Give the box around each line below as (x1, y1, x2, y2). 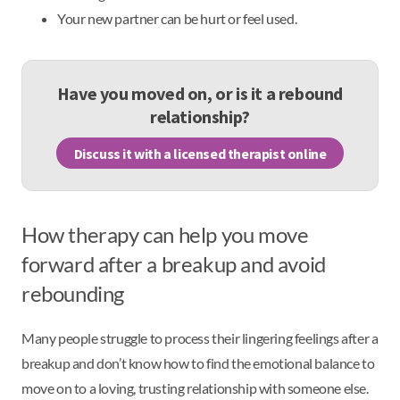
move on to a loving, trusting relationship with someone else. (21, 379, 369, 396)
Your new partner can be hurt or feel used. (57, 10, 302, 27)
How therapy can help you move (21, 221, 309, 247)
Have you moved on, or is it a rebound (56, 82, 344, 104)
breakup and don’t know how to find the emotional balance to (21, 354, 375, 371)
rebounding (21, 280, 124, 306)
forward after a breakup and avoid (21, 251, 326, 277)
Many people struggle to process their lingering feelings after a (21, 329, 379, 346)
